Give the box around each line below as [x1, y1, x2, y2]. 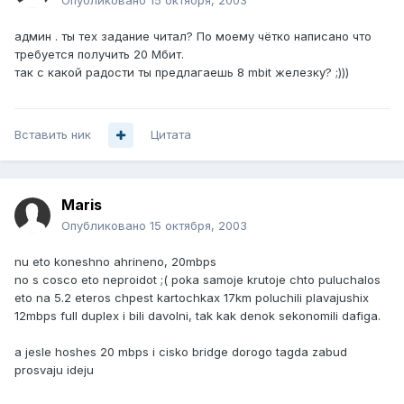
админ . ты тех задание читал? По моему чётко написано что [14, 29, 372, 44]
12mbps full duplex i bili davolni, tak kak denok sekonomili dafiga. [14, 308, 381, 324]
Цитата [151, 127, 191, 142]
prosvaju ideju [14, 363, 94, 378]
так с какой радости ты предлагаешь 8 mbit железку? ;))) [14, 65, 349, 80]
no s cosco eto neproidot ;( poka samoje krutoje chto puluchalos [14, 272, 381, 288]
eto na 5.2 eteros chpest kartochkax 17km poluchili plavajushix [14, 290, 369, 306]
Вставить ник [14, 127, 91, 142]
